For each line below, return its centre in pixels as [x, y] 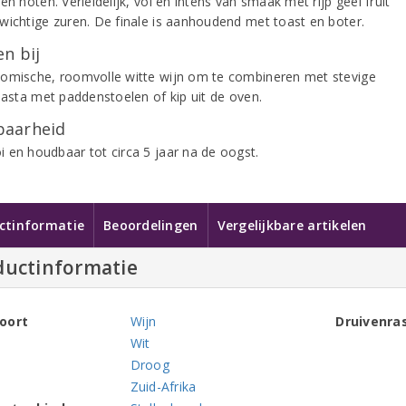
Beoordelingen [151, 225]
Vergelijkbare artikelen [292, 225]
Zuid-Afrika [163, 387]
